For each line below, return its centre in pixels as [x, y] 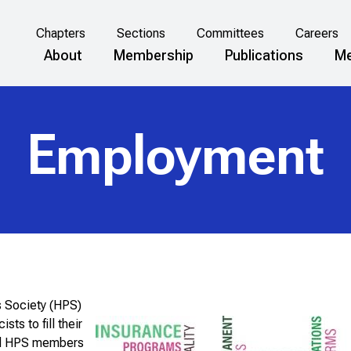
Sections [141, 34]
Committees [230, 34]
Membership [154, 55]
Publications [264, 55]
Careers [317, 34]
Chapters [60, 34]
